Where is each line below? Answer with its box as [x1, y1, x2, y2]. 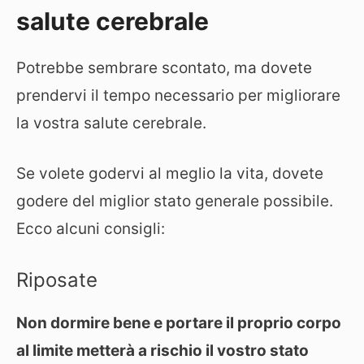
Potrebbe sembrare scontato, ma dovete [16, 58, 312, 77]
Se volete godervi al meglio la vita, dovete [16, 164, 323, 183]
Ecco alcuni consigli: [16, 219, 165, 238]
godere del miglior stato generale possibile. [16, 192, 333, 210]
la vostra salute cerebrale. [16, 113, 206, 132]
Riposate [16, 267, 97, 292]
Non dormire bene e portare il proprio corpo [16, 313, 341, 332]
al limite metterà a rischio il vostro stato [16, 340, 309, 360]
